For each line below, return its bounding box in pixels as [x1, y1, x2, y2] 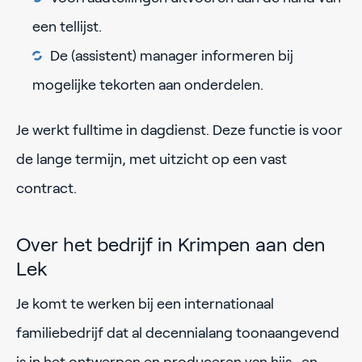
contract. [16, 180, 77, 197]
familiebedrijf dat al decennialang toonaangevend [16, 324, 339, 341]
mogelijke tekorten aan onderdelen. [32, 77, 263, 94]
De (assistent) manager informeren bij [50, 48, 293, 65]
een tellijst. [32, 19, 102, 36]
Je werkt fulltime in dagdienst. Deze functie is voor [16, 122, 343, 139]
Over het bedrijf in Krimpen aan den [16, 233, 326, 255]
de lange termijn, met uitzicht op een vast [16, 151, 287, 168]
